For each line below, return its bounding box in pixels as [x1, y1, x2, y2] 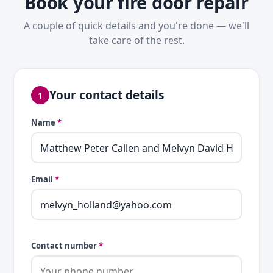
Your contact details [49, 87, 164, 103]
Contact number [31, 240, 99, 252]
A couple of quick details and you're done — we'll [24, 19, 249, 33]
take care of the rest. [88, 34, 185, 48]
